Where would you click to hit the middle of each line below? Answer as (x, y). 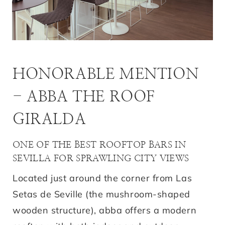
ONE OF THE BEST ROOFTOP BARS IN (99, 145)
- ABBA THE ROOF (84, 97)
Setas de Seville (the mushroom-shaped (101, 194)
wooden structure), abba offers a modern (105, 210)
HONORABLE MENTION (106, 74)
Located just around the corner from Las (102, 178)
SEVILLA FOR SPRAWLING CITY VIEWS (101, 158)
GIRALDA (49, 119)
